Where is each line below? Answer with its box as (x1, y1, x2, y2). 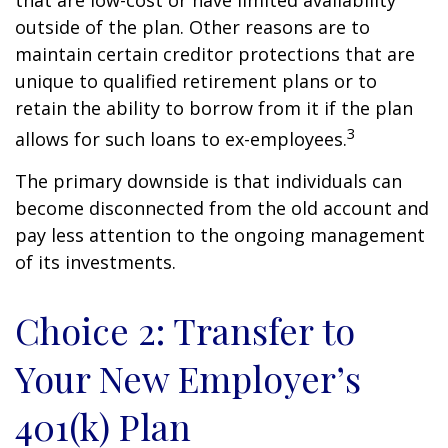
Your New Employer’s (15, 354, 361, 402)
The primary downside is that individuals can (15, 169, 402, 193)
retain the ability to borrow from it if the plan (15, 96, 413, 120)
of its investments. (15, 250, 176, 274)
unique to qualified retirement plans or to (15, 69, 377, 93)
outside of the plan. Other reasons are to (15, 15, 370, 39)
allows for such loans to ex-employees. (15, 127, 347, 151)
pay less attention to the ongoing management (15, 223, 425, 247)
